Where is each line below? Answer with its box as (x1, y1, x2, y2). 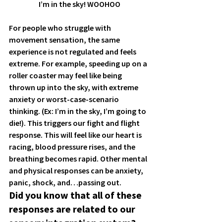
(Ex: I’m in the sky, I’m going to (40, 106, 148, 116)
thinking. (9, 106, 40, 116)
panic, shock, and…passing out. (9, 177, 123, 187)
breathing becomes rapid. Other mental (9, 153, 149, 164)
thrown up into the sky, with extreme (9, 82, 140, 92)
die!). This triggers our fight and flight (9, 117, 141, 128)
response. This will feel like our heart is (9, 129, 143, 140)
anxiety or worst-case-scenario (9, 94, 120, 104)
